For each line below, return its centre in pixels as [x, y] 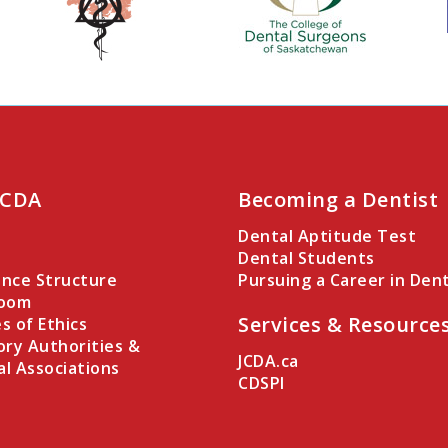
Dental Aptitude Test [327, 235]
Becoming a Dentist [338, 199]
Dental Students [306, 257]
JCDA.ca [268, 360]
